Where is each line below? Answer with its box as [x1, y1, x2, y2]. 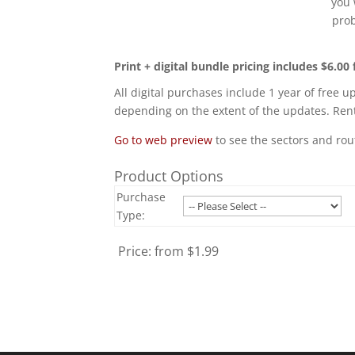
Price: [118, 242, 155, 260]
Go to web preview [114, 132, 213, 147]
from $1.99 [155, 242, 219, 260]
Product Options [114, 166, 224, 185]
